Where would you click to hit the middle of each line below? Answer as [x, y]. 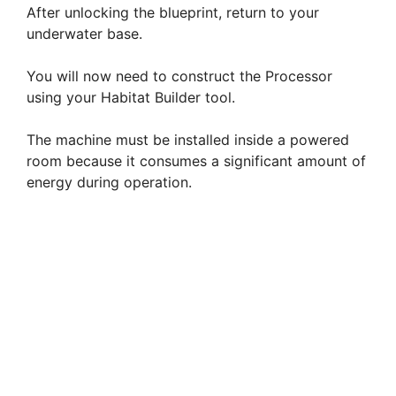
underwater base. [84, 34]
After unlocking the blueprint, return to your [173, 13]
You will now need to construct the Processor [179, 76]
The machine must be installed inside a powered [188, 140]
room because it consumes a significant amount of [196, 161]
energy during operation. [109, 183]
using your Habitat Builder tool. [131, 98]
